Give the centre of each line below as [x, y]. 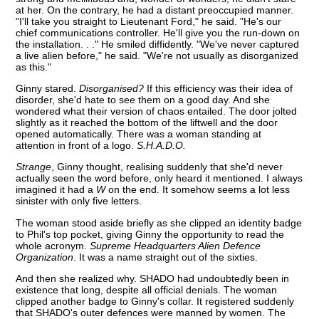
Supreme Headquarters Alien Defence [174, 245]
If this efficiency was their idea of [219, 89]
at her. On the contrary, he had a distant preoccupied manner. [155, 10]
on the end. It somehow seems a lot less [198, 190]
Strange [34, 167]
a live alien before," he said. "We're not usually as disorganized [157, 55]
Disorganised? [112, 89]
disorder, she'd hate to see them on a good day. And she [143, 100]
